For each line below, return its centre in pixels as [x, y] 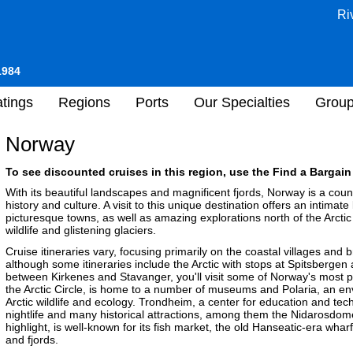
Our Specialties [242, 102]
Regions [84, 102]
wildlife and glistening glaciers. [81, 230]
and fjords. [32, 339]
